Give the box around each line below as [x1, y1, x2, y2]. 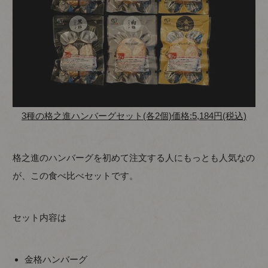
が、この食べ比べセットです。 [13, 170, 139, 181]
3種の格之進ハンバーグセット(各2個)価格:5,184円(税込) [22, 111, 246, 121]
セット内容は [13, 212, 67, 223]
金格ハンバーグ [25, 254, 88, 265]
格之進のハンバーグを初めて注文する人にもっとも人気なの [13, 153, 255, 163]
